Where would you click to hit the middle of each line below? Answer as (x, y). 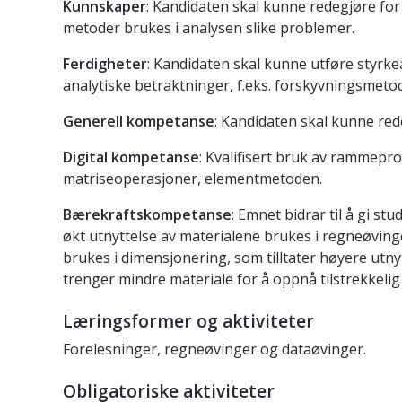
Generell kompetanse (139, 122)
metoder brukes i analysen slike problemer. (209, 28)
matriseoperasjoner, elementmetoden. (192, 179)
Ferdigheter (105, 64)
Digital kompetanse (131, 157)
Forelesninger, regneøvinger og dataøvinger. (214, 350)
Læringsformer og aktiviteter (188, 322)
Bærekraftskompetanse (147, 215)
